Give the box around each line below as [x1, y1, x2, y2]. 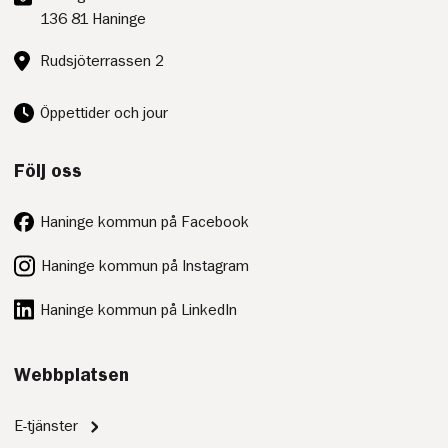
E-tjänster [14, 418, 79, 435]
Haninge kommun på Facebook [40, 213, 250, 230]
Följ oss [14, 160, 83, 180]
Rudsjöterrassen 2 [40, 53, 165, 70]
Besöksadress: [14, 42, 116, 59]
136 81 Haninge [40, 11, 147, 28]
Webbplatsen [14, 365, 130, 385]
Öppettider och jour [40, 105, 169, 122]
